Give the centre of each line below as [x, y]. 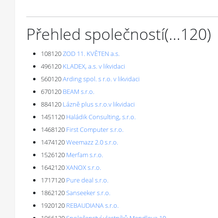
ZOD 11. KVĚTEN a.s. [91, 54]
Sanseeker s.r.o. [88, 193]
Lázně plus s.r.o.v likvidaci [99, 104]
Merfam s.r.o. [85, 155]
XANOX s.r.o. [84, 167]
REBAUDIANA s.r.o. [92, 205]
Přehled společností [95, 34]
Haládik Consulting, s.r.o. [101, 117]
